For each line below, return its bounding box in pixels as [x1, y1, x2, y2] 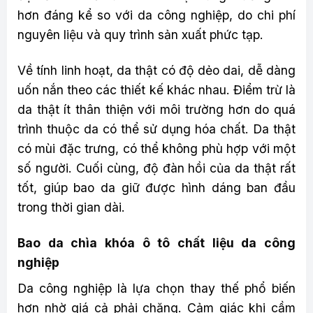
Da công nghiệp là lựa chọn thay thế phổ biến [17, 280, 296, 296]
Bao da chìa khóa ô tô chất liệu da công [17, 235, 296, 250]
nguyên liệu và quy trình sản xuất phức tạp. [17, 27, 263, 43]
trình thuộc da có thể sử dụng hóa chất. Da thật [17, 122, 296, 137]
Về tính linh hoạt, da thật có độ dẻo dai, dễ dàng [17, 63, 296, 78]
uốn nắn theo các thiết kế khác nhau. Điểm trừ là [17, 82, 296, 98]
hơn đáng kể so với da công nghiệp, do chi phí [17, 8, 296, 23]
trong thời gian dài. [17, 200, 125, 215]
